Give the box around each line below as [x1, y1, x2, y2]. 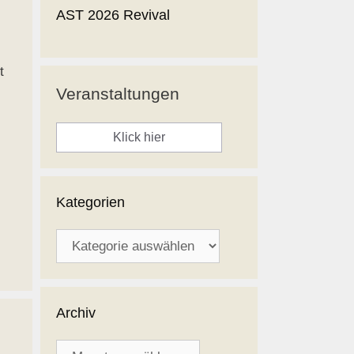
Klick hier [113, 130, 165, 145]
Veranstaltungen [56, 85, 179, 104]
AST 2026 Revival [56, 7, 170, 24]
